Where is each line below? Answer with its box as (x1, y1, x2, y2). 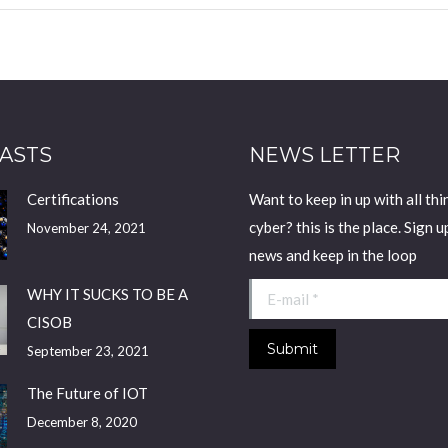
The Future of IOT (26, 383, 148, 402)
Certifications (26, 189, 119, 208)
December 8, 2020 (26, 413, 137, 430)
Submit (267, 339, 318, 358)
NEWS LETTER (249, 142, 400, 167)
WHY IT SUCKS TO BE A (26, 284, 188, 303)
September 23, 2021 (26, 342, 149, 359)
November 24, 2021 (26, 219, 146, 236)
